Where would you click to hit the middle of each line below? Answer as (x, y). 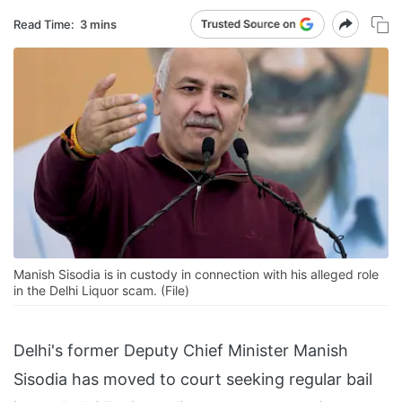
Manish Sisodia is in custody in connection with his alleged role (196, 275)
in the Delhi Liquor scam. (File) (101, 291)
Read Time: (44, 24)
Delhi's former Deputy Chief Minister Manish (181, 351)
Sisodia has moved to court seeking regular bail (193, 380)
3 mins (98, 24)
